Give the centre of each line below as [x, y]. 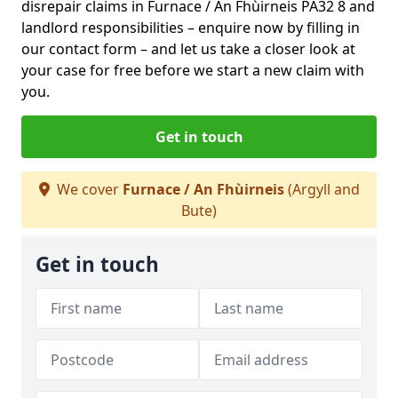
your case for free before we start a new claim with [193, 70]
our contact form [79, 49]
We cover [88, 189]
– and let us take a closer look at [248, 49]
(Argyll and [322, 189]
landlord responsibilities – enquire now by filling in [191, 28]
